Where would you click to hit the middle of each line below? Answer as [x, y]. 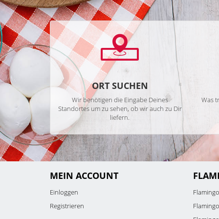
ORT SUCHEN [120, 86]
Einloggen [64, 192]
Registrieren [67, 206]
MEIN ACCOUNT [84, 175]
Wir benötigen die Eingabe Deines [120, 100]
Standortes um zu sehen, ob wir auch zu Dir [120, 109]
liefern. [120, 117]
